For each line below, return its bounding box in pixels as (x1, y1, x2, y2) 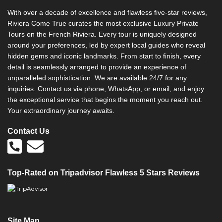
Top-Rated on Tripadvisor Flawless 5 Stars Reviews (7, 168, 200, 177)
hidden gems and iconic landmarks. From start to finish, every (7, 52, 201, 60)
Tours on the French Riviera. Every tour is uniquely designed (7, 30, 197, 38)
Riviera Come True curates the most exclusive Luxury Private (7, 19, 199, 27)
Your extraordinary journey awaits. (7, 107, 114, 114)
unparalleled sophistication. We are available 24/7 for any (7, 74, 187, 82)
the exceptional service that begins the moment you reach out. (7, 96, 203, 104)
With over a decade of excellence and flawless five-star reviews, (7, 8, 207, 16)
